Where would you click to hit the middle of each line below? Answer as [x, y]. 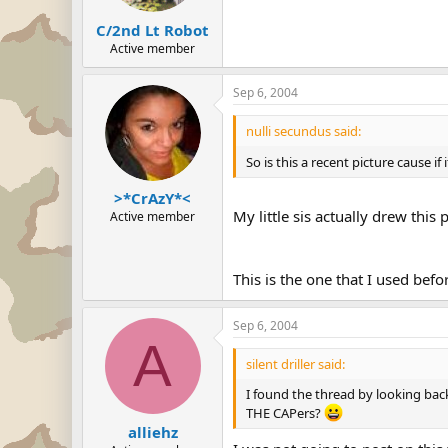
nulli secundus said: [303, 130]
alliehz [152, 431]
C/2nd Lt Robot [152, 29]
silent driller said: [295, 364]
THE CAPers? [285, 413]
